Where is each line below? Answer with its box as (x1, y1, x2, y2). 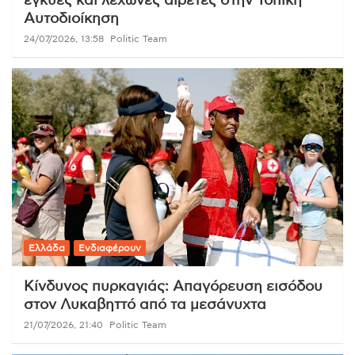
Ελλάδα (29, 243, 65, 254)
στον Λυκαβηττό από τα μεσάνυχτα (24, 298, 266, 313)
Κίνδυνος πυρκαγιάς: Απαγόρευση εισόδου (24, 280, 323, 295)
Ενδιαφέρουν (78, 243, 141, 254)
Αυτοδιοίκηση (24, 11, 119, 26)
